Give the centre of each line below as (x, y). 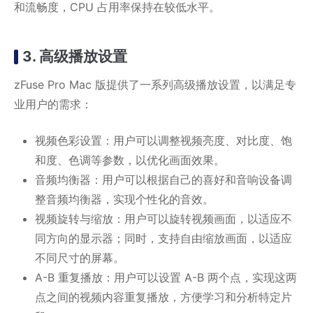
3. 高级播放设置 (75, 57)
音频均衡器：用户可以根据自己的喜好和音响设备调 (163, 180)
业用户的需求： (53, 104)
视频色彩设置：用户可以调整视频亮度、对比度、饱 (163, 141)
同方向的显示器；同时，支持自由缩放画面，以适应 (163, 239)
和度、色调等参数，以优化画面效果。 (130, 160)
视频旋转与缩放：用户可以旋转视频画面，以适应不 (163, 219)
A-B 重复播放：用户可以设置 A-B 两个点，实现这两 (166, 278)
